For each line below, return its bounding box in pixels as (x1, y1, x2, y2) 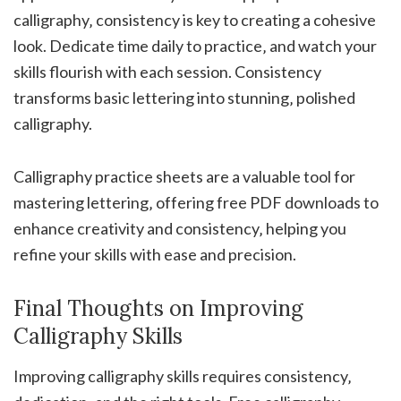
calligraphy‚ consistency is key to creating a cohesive (13, 9, 376, 30)
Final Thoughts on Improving (13, 294, 303, 322)
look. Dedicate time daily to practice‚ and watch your (13, 35, 377, 55)
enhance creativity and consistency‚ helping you (13, 218, 346, 238)
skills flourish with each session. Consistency (13, 61, 321, 81)
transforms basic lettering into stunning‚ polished (13, 87, 355, 107)
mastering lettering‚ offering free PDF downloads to (13, 192, 379, 212)
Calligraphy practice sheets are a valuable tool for (13, 166, 355, 186)
